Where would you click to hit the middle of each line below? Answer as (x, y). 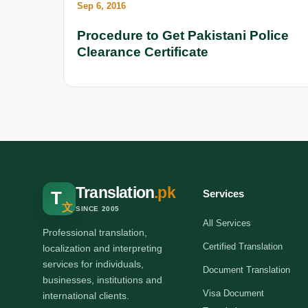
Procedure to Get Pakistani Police (183, 35)
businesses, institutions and (102, 279)
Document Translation (247, 269)
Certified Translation (243, 246)
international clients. (86, 295)
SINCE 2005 (98, 209)
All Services (227, 223)
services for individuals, (93, 264)
